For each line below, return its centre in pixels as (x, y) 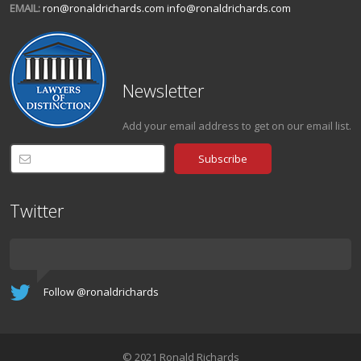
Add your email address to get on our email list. (237, 126)
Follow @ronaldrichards (102, 292)
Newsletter (163, 90)
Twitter (37, 210)
